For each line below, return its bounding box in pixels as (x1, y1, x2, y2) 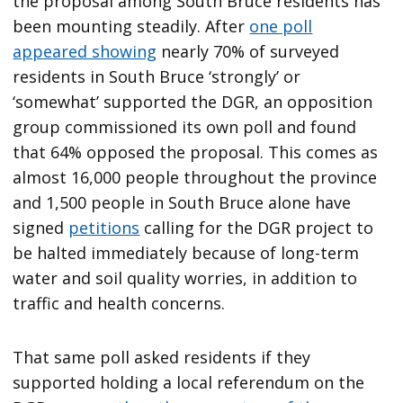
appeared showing (13, 40, 157, 62)
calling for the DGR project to (139, 216, 374, 238)
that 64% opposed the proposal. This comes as (13, 140, 379, 163)
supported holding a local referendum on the (13, 371, 365, 393)
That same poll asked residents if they (13, 345, 311, 368)
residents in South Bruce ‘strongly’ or (13, 65, 301, 87)
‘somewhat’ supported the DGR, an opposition (13, 90, 373, 112)
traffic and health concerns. (13, 291, 226, 314)
